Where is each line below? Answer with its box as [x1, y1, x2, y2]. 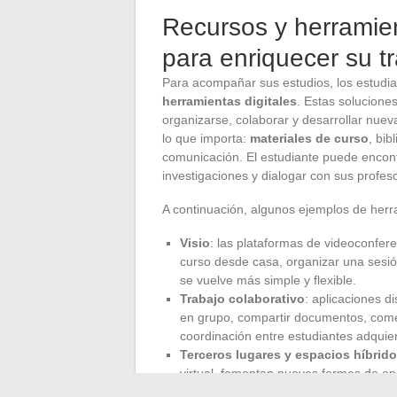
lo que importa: [162, 130, 250, 145]
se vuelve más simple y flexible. [180, 272, 356, 287]
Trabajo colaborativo [180, 291, 305, 306]
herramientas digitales [162, 93, 297, 108]
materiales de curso [250, 130, 369, 145]
